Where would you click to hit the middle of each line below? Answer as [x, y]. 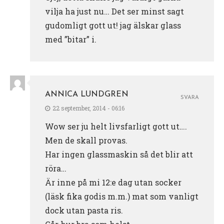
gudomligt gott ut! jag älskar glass [113, 25]
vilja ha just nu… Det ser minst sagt [114, 11]
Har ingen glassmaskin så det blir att [119, 154]
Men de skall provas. [86, 140]
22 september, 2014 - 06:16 [88, 108]
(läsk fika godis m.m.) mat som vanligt [122, 196]
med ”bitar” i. [71, 39]
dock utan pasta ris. [84, 210]
